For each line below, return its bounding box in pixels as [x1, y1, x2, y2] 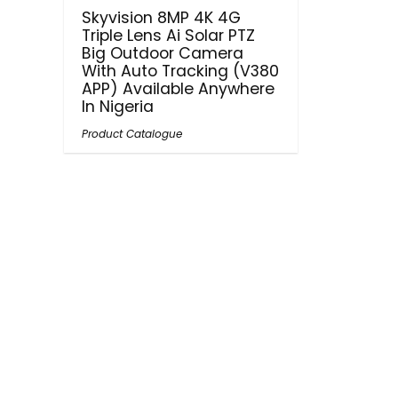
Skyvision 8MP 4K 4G [82, 7, 242, 28]
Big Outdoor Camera [82, 43, 244, 64]
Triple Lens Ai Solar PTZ [82, 25, 256, 46]
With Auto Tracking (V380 [82, 60, 280, 82]
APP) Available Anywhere [82, 78, 275, 99]
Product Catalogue [82, 126, 183, 141]
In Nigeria [82, 96, 155, 117]
